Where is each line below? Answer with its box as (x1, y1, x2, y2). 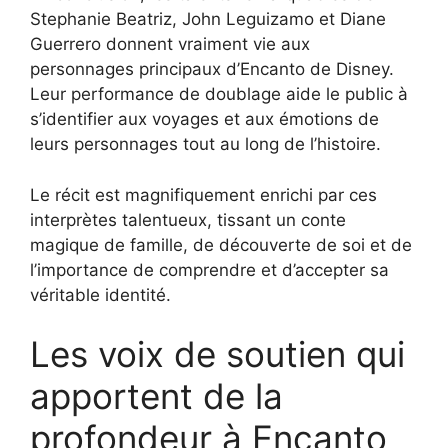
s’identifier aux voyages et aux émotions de (30, 109, 379, 130)
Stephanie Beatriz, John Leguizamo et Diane (30, 9, 386, 30)
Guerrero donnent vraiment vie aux (30, 34, 310, 55)
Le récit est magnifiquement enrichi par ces (30, 184, 377, 205)
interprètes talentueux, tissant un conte (30, 209, 346, 230)
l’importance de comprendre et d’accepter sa (30, 259, 389, 280)
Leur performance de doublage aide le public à (30, 84, 408, 105)
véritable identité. (30, 284, 171, 305)
